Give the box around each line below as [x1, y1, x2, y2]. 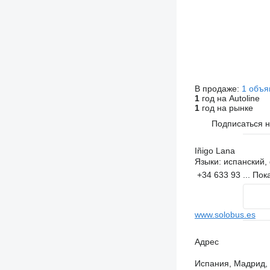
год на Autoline [199, 93, 260, 103]
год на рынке [199, 103, 253, 113]
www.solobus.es [194, 210, 256, 219]
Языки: [194, 157, 221, 166]
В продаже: [194, 84, 242, 93]
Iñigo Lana [194, 146, 235, 155]
